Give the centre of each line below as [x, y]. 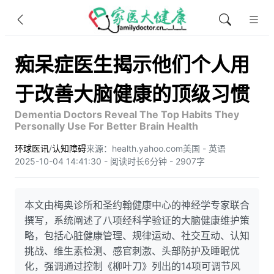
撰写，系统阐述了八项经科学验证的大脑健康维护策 [137, 220]
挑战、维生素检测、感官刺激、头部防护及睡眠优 [132, 251]
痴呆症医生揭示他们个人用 [132, 65]
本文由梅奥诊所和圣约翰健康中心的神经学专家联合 [137, 205]
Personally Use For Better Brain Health [106, 126]
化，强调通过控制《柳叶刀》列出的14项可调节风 [132, 266]
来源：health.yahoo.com [135, 148]
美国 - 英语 [204, 148]
